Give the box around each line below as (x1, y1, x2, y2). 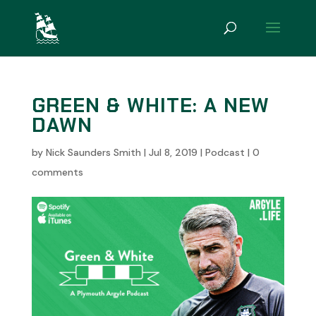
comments (31, 166, 83, 178)
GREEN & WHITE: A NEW (31, 92, 269, 119)
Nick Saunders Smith (45, 146, 141, 159)
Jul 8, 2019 (148, 146, 197, 159)
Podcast (205, 146, 245, 159)
